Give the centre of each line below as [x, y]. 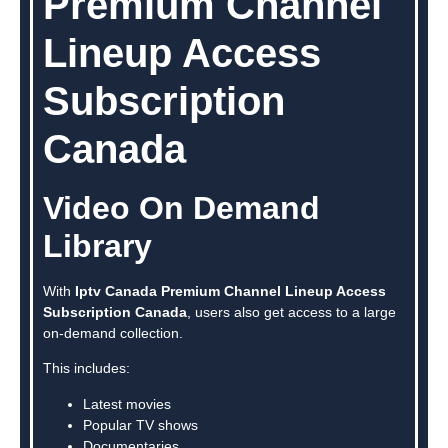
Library [97, 245]
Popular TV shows [140, 424]
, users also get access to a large [291, 311]
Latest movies [127, 403]
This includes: [86, 368]
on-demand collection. [113, 332]
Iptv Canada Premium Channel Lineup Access [230, 290]
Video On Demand [181, 207]
